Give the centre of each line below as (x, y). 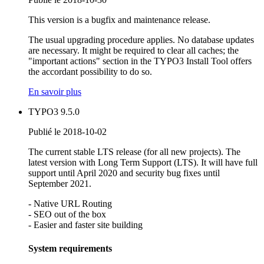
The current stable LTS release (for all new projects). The (134, 152)
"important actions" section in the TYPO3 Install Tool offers (140, 61)
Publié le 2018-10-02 (67, 132)
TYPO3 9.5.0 (54, 112)
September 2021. (60, 184)
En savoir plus (55, 92)
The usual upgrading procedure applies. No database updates (141, 40)
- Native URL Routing (70, 204)
